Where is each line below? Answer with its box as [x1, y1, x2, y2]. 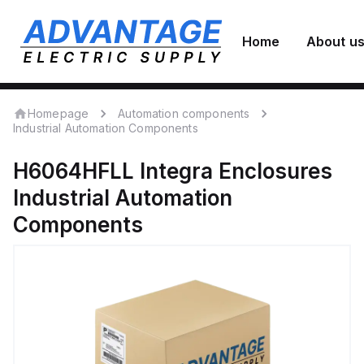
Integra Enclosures [140, 158, 332, 184]
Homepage [28, 106, 89, 120]
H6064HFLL [13, 158, 134, 184]
